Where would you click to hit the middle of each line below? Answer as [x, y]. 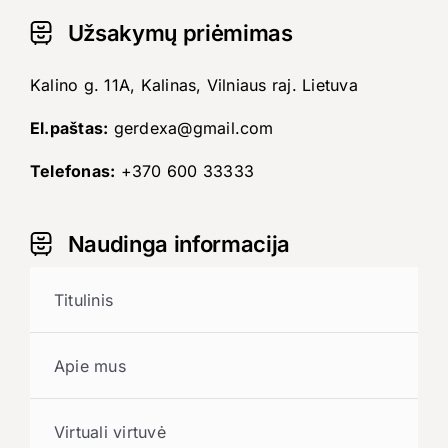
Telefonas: [72, 171]
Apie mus [89, 365]
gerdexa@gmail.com [193, 128]
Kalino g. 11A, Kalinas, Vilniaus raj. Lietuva [193, 85]
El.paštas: [69, 128]
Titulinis [83, 299]
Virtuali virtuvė [109, 431]
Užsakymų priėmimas [177, 33]
